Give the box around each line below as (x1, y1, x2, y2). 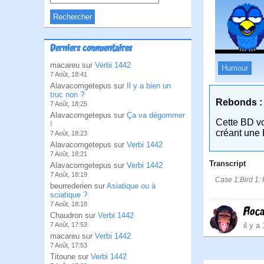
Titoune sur (50, 252, 91, 261)
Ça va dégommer (127, 111, 185, 120)
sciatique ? (50, 190, 87, 199)
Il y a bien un (127, 81, 171, 90)
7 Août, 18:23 (50, 130, 87, 137)
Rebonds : (216, 97, 262, 107)
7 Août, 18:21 (50, 150, 87, 157)
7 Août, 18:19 (50, 171, 87, 178)
